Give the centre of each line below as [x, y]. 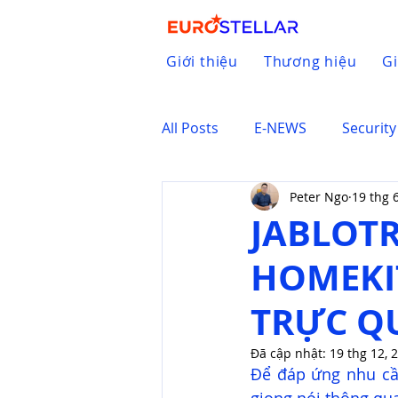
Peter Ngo [319, 196]
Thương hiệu [310, 61]
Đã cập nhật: [290, 353]
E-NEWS [280, 128]
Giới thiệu [202, 61]
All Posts [190, 128]
